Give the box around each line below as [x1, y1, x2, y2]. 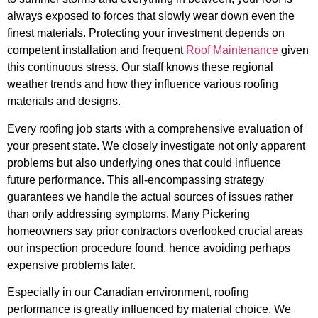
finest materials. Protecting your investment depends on [7, 27, 285, 40]
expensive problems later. [7, 258, 136, 271]
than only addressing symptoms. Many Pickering [7, 207, 250, 220]
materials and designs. [7, 95, 121, 108]
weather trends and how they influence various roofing [7, 78, 278, 91]
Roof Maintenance [186, 44, 278, 57]
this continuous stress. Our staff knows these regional [7, 61, 273, 74]
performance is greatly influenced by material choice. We [7, 303, 291, 316]
